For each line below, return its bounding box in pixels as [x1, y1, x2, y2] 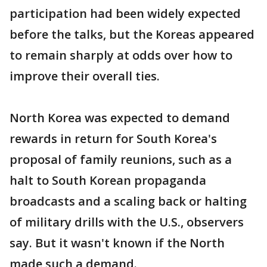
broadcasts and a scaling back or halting [10, 193, 247, 209]
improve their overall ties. [10, 68, 160, 84]
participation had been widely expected [10, 5, 241, 21]
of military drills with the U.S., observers [10, 214, 244, 230]
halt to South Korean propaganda [10, 172, 206, 188]
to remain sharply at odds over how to [10, 47, 232, 63]
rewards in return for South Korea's [10, 131, 217, 147]
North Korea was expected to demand [10, 110, 230, 126]
